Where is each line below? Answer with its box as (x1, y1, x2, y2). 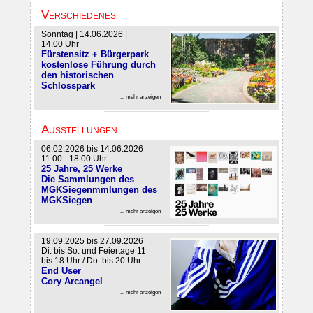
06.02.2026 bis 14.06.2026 (41, 143, 143, 154)
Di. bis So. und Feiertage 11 (41, 246, 146, 256)
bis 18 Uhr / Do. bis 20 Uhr (41, 256, 141, 266)
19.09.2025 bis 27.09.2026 (41, 236, 143, 247)
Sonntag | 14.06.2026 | (41, 29, 127, 40)
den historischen (41, 70, 114, 81)
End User (41, 265, 81, 277)
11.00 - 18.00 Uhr (41, 153, 107, 163)
